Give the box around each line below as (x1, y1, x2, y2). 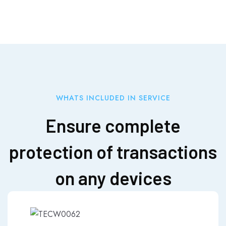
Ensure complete (45, 115, 181, 137)
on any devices (54, 167, 172, 189)
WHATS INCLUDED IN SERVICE (55, 93, 171, 103)
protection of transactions (9, 141, 217, 163)
